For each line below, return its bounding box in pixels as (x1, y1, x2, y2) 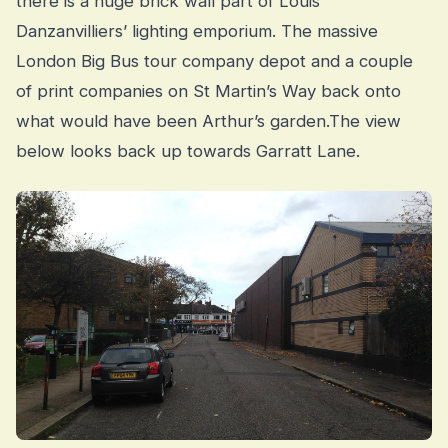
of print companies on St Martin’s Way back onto (16, 80, 401, 101)
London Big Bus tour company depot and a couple (16, 50, 413, 71)
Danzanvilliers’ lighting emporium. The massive (16, 20, 378, 41)
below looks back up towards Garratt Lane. (16, 140, 360, 161)
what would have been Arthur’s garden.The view (16, 110, 401, 131)
